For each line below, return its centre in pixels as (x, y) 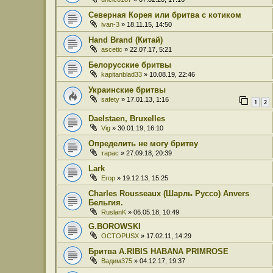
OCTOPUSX (120, 236)
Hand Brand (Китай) (126, 40)
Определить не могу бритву (143, 143)
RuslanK (114, 212)
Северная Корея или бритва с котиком (165, 15)
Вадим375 (117, 261)
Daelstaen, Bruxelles (127, 118)
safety (110, 100)
